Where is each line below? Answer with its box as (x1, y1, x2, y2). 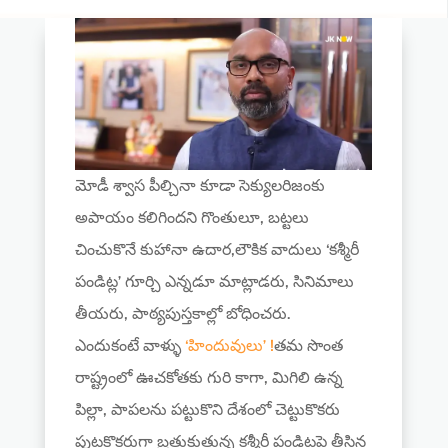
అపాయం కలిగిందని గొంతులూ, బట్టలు (74, 208, 309, 228)
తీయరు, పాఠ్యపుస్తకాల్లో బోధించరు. (74, 304, 290, 324)
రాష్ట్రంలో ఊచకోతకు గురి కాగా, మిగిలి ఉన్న (74, 368, 343, 388)
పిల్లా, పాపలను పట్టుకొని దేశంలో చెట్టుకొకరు (74, 400, 340, 420)
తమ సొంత (273, 336, 343, 356)
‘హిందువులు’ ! (184, 336, 274, 356)
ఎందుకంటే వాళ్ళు (74, 336, 185, 356)
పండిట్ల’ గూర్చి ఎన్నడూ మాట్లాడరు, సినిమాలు (74, 272, 354, 292)
